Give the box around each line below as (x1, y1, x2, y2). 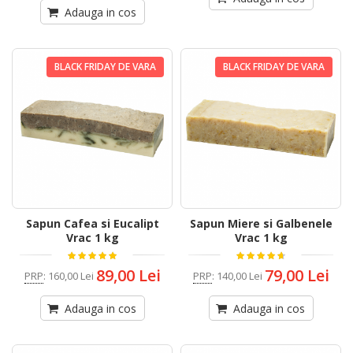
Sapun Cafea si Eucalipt (25, 216, 159, 232)
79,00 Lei (264, 265, 329, 287)
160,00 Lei (47, 268, 94, 283)
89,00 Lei (95, 265, 161, 287)
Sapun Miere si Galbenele (189, 216, 333, 232)
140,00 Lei (216, 268, 262, 283)
